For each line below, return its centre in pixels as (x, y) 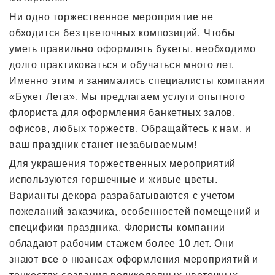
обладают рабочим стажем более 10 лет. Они (122, 243)
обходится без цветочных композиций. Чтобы (122, 33)
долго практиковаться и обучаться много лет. (122, 64)
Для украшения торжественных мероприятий (123, 163)
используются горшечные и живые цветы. (114, 179)
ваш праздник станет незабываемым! (103, 144)
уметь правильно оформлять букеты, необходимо (133, 48)
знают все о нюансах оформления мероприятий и (134, 259)
